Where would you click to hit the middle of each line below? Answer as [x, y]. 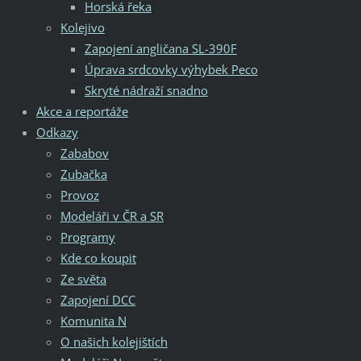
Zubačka [83, 174]
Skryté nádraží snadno [146, 90]
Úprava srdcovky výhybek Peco [171, 69]
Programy [87, 237]
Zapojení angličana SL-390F [160, 48]
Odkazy [57, 132]
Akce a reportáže [82, 111]
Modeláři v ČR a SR [112, 216]
